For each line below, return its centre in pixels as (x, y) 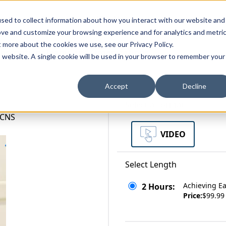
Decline (194, 86)
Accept (117, 86)
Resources (61, 19)
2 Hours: (158, 187)
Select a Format (155, 105)
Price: (193, 195)
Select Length (151, 164)
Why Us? (110, 19)
